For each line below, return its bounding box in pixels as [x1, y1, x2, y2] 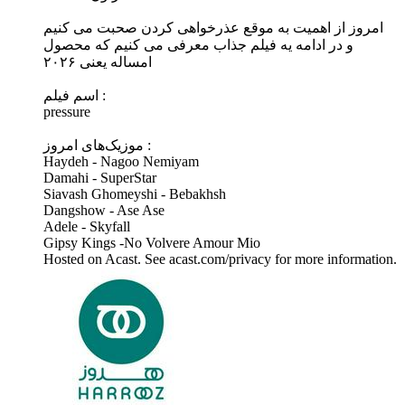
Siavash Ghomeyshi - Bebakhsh [43, 186, 226, 202]
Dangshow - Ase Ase [43, 202, 165, 219]
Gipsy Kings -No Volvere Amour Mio [43, 235, 260, 251]
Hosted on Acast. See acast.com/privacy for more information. [43, 251, 397, 268]
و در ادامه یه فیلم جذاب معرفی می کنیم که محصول [43, 37, 353, 53]
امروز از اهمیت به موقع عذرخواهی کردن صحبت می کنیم [43, 20, 383, 36]
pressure [43, 104, 90, 120]
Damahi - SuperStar [43, 170, 156, 186]
